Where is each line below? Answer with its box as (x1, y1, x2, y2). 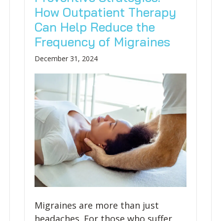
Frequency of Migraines (34, 34, 170, 49)
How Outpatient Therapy (34, 4, 176, 20)
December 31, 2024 (34, 54, 98, 63)
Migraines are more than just (34, 199, 159, 211)
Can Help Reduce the (34, 19, 155, 35)
